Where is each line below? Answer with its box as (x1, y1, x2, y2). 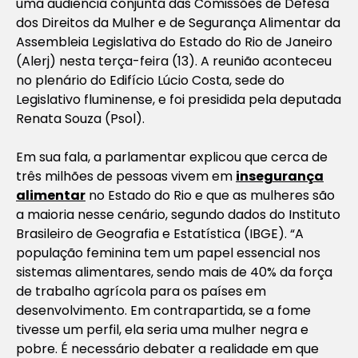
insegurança (236, 166, 324, 185)
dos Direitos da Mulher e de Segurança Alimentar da (16, 13, 340, 32)
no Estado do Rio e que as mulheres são (86, 185, 335, 205)
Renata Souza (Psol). (16, 109, 145, 128)
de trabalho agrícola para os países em (16, 281, 266, 300)
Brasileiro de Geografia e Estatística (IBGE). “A (16, 224, 304, 243)
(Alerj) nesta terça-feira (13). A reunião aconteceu (16, 51, 332, 70)
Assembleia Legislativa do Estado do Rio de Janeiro (16, 32, 332, 51)
